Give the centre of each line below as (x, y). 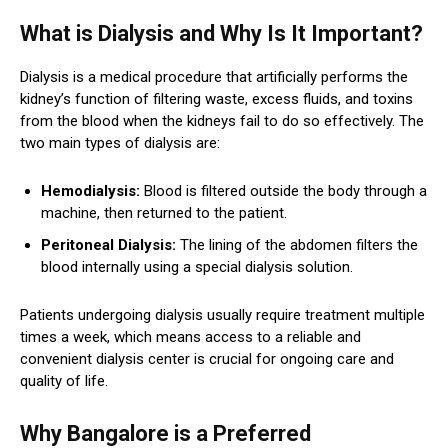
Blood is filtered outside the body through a (283, 190)
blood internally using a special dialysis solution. (197, 266)
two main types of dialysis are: (120, 142)
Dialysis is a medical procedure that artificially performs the (214, 76)
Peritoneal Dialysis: (108, 244)
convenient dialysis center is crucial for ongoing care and (207, 358)
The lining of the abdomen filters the (297, 244)
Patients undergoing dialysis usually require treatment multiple (222, 314)
